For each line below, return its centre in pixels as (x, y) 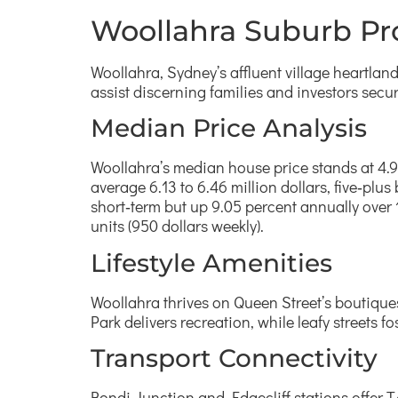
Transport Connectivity (234, 358)
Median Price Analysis (229, 128)
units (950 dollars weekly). (177, 226)
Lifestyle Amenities (211, 263)
